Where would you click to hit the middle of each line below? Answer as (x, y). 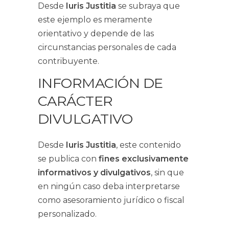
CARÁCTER (75, 101)
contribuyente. (68, 61)
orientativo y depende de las (96, 33)
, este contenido (148, 145)
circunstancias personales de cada (107, 47)
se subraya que (148, 6)
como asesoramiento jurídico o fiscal (111, 200)
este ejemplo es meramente (95, 20)
